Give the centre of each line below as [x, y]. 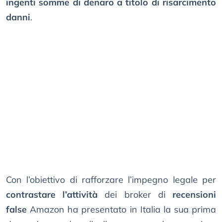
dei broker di [135, 195]
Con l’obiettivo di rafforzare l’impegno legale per [111, 180]
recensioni [194, 195]
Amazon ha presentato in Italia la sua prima [121, 210]
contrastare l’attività [52, 195]
